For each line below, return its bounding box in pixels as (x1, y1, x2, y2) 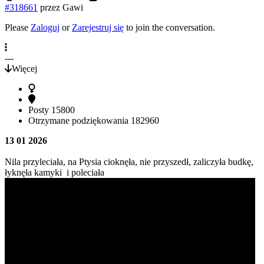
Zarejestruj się (72, 22, 124, 32)
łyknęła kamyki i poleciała (5, 167, 104, 177)
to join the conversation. (124, 22, 215, 32)
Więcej (12, 63, 37, 74)
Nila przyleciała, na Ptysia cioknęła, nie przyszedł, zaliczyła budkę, (5, 156, 253, 167)
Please (5, 22, 31, 32)
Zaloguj (31, 22, 60, 32)
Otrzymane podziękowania (28, 115, 131, 126)
